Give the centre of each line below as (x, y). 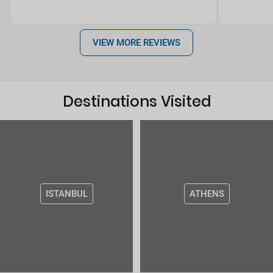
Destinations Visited (136, 102)
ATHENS (207, 194)
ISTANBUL (66, 194)
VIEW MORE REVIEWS (136, 43)
